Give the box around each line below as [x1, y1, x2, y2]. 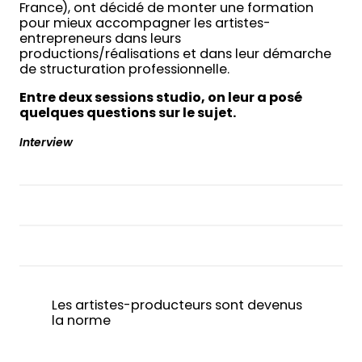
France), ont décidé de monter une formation [19, 2, 314, 15]
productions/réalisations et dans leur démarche [19, 48, 331, 61]
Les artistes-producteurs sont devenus [52, 300, 302, 314]
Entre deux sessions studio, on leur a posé [19, 91, 302, 105]
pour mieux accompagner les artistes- [19, 17, 271, 31]
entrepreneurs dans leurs [19, 32, 181, 46]
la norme [52, 315, 111, 329]
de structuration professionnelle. [19, 63, 229, 77]
